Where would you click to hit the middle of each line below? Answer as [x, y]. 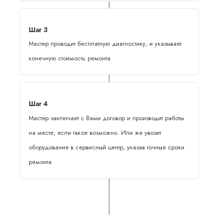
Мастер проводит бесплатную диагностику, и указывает [105, 44]
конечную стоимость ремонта [70, 59]
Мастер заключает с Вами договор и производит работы [107, 118]
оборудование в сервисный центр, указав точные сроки [107, 147]
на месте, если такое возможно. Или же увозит [95, 133]
